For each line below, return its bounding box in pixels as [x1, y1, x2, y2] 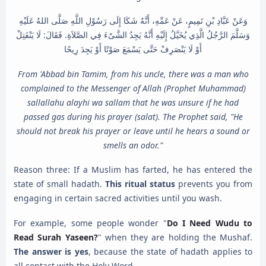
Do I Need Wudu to [166, 217, 253, 229]
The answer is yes [14, 245, 88, 257]
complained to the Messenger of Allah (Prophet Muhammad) [20, 82, 246, 94]
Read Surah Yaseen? [14, 231, 98, 243]
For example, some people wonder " [14, 217, 167, 229]
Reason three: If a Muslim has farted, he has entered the [14, 164, 252, 176]
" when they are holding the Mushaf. [97, 231, 252, 243]
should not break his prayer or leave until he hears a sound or [16, 125, 250, 137]
